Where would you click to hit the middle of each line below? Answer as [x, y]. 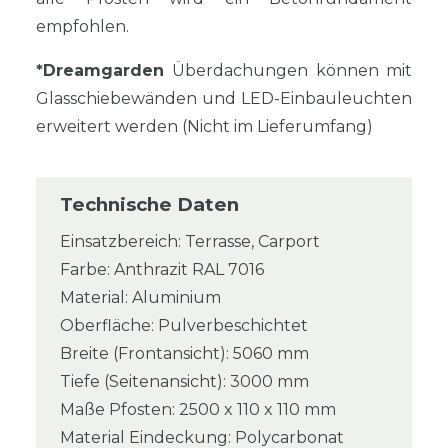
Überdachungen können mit [292, 71]
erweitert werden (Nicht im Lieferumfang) [204, 127]
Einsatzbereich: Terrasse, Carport [190, 242]
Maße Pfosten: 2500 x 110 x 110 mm [198, 410]
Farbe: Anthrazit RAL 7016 [162, 270]
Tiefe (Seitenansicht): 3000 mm [184, 382]
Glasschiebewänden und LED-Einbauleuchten [224, 99]
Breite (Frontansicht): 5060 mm [184, 354]
